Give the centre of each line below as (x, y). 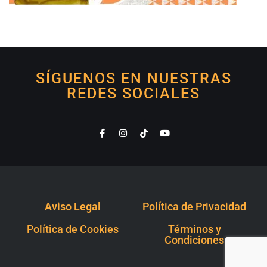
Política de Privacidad (194, 207)
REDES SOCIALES (133, 94)
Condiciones (194, 240)
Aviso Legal (73, 207)
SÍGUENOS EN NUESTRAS (133, 79)
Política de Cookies (73, 229)
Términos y (194, 229)
